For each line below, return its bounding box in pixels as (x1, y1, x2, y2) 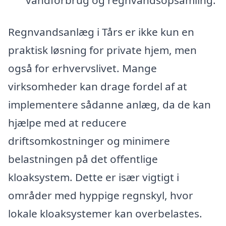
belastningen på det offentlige (8, 152, 158, 166)
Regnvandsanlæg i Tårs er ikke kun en (8, 25, 194, 39)
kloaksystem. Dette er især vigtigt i (8, 170, 179, 185)
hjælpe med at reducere (8, 116, 127, 130)
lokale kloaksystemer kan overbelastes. (8, 206, 202, 221)
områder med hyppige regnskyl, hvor (8, 188, 193, 203)
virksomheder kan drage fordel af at (8, 79, 187, 94)
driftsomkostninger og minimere (8, 134, 170, 148)
